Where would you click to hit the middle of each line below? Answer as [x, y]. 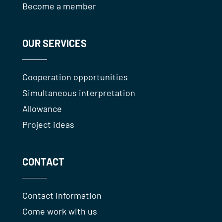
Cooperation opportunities [75, 77]
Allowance [42, 109]
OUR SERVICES [54, 43]
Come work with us [59, 211]
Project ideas [48, 125]
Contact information [62, 195]
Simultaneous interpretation [79, 93]
